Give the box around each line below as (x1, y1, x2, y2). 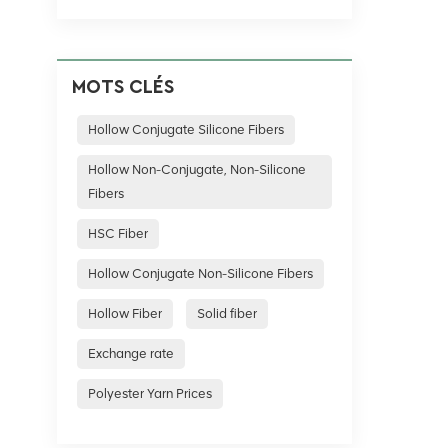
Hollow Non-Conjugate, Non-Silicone (88, 162, 307, 177)
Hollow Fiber (88, 306, 163, 321)
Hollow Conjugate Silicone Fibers (88, 122, 285, 137)
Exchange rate (88, 346, 175, 361)
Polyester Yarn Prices (88, 386, 213, 401)
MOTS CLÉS (72, 78, 174, 97)
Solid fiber (197, 306, 258, 321)
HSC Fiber (88, 226, 149, 241)
